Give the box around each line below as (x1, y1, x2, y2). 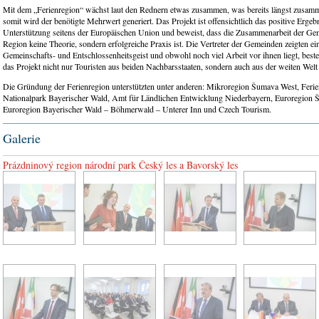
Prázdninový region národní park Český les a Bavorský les (3, 157, 238, 172)
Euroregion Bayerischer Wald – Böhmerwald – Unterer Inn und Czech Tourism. (3, 103, 274, 115)
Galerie (3, 130, 41, 147)
